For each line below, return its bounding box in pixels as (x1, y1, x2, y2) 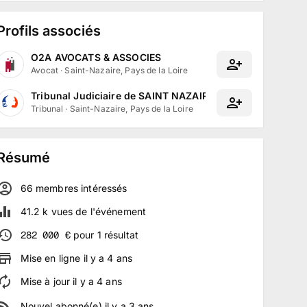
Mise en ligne (20, 252, 84, 264)
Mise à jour (20, 275, 73, 287)
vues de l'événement (48, 206, 147, 217)
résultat (103, 229, 138, 241)
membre (32, 182, 73, 194)
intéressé (77, 182, 123, 194)
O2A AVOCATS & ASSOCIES (31, 51, 162, 63)
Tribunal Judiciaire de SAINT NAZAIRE (31, 90, 214, 101)
